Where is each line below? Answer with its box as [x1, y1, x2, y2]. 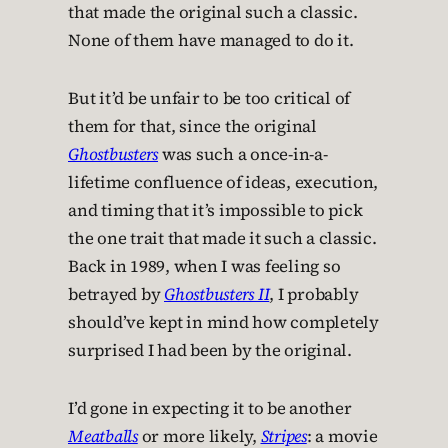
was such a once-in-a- [158, 142, 328, 166]
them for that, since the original [68, 114, 317, 138]
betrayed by [68, 282, 164, 306]
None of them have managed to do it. [68, 28, 354, 52]
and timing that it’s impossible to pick [68, 198, 363, 222]
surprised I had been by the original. [68, 338, 352, 362]
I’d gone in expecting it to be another [68, 396, 352, 420]
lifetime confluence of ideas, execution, [68, 170, 378, 194]
